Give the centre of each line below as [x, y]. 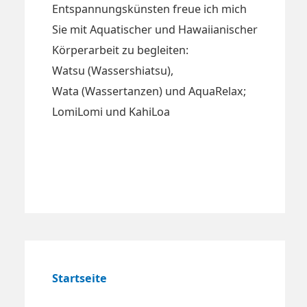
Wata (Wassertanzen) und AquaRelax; [149, 91]
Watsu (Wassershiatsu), [113, 70]
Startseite [79, 278]
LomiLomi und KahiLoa [111, 111]
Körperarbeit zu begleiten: [120, 50]
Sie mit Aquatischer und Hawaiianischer [155, 29]
